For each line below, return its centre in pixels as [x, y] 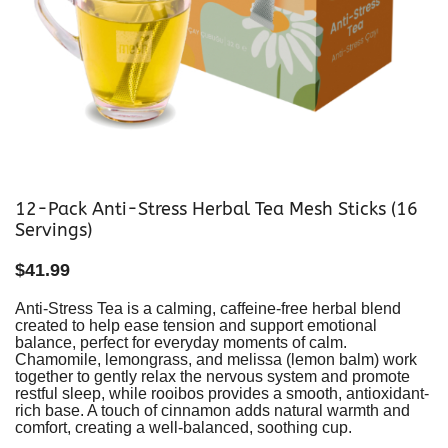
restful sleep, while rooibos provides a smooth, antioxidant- [222, 394]
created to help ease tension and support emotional [196, 326]
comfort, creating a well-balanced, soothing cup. [183, 428]
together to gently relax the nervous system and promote [212, 377]
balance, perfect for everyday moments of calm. [181, 343]
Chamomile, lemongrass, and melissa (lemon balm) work [216, 360]
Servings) [53, 230]
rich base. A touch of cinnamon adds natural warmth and [212, 411]
